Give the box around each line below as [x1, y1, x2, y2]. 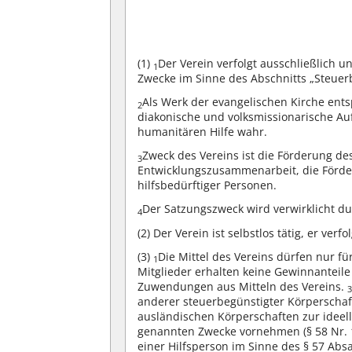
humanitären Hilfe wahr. [137, 124, 268, 140]
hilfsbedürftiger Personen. [137, 178, 277, 193]
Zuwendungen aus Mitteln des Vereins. [137, 278, 348, 294]
